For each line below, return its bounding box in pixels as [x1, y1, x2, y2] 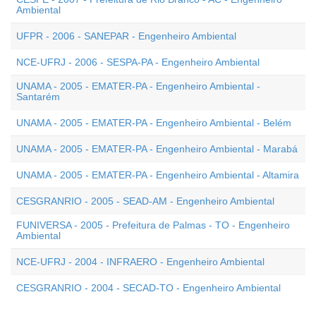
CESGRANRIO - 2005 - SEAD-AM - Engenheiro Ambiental [16, 195, 274, 207]
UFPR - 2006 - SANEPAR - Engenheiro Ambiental [16, 30, 236, 42]
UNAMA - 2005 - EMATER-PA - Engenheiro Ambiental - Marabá [16, 143, 298, 154]
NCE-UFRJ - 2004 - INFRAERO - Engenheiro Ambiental [16, 256, 265, 267]
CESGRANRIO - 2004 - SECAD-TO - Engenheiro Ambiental [16, 282, 281, 293]
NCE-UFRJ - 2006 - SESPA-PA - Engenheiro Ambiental [16, 56, 260, 68]
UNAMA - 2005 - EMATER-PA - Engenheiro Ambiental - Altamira [16, 169, 299, 181]
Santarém [16, 91, 60, 102]
